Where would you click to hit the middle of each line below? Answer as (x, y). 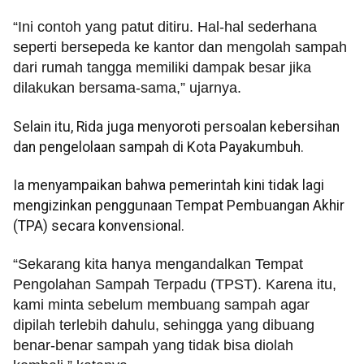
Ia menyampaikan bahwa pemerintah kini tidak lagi (169, 185)
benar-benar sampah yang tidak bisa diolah (153, 346)
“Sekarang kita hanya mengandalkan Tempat (158, 264)
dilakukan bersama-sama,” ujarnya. (127, 88)
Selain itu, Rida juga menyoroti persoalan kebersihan (176, 126)
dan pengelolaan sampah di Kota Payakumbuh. (158, 147)
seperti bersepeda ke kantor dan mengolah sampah (180, 48)
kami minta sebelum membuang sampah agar (161, 305)
